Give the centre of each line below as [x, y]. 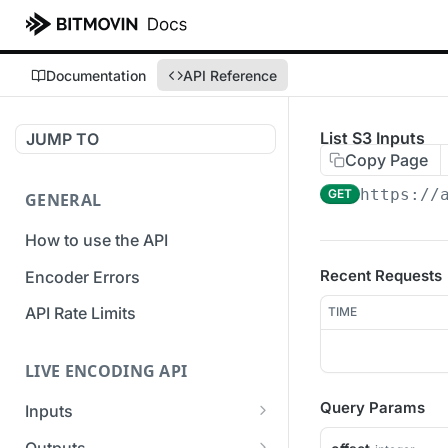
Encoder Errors [82, 276]
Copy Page [386, 160]
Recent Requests [381, 275]
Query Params [372, 407]
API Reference [230, 75]
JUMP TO [62, 139]
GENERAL [63, 200]
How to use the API [96, 239]
